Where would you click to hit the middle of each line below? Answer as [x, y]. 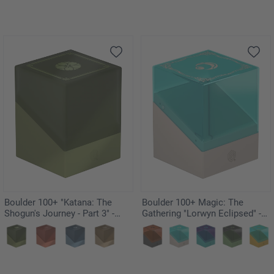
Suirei [16, 224]
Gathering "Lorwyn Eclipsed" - [202, 213]
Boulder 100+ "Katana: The [58, 202]
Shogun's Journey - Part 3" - [59, 213]
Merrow [157, 224]
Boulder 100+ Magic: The [193, 202]
